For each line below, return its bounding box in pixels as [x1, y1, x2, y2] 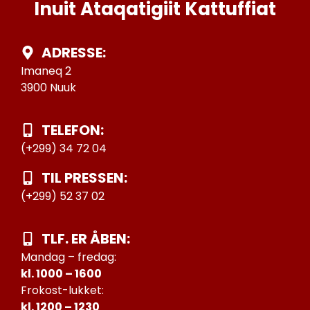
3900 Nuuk [21, 79, 76, 95]
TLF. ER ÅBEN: [42, 229, 130, 249]
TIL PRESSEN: [42, 167, 127, 188]
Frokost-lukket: [21, 282, 104, 299]
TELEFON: [42, 120, 104, 140]
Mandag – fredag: [21, 249, 116, 266]
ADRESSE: [42, 42, 106, 62]
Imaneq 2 [21, 62, 71, 79]
